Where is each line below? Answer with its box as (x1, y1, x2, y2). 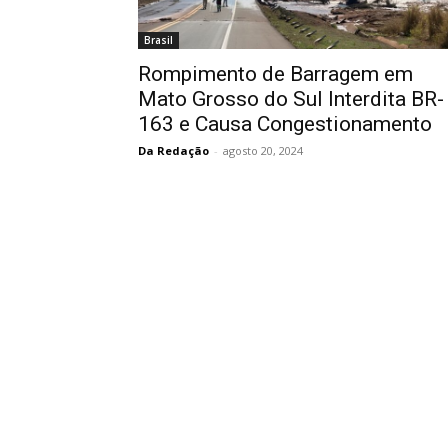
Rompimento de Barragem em (138, 62, 413, 86)
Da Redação (138, 143, 209, 158)
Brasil (144, 33, 173, 47)
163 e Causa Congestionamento (138, 112, 432, 136)
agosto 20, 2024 (223, 143, 303, 158)
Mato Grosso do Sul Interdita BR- (138, 87, 444, 111)
